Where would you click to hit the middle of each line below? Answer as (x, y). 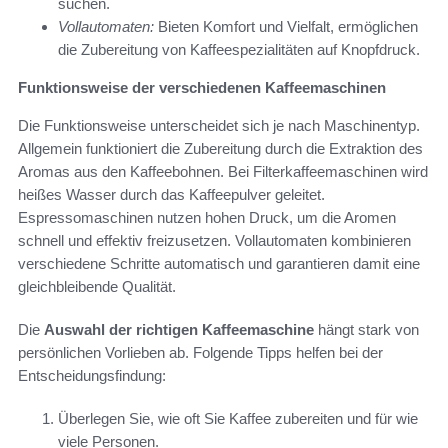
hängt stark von (366, 329)
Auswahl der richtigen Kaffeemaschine (179, 329)
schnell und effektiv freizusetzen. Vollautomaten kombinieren (214, 240)
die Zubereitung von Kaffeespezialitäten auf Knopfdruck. (239, 49)
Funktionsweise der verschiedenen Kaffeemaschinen (202, 87)
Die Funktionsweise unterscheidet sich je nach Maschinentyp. (219, 125)
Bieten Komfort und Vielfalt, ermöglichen (286, 26)
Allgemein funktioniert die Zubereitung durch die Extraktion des (220, 148)
